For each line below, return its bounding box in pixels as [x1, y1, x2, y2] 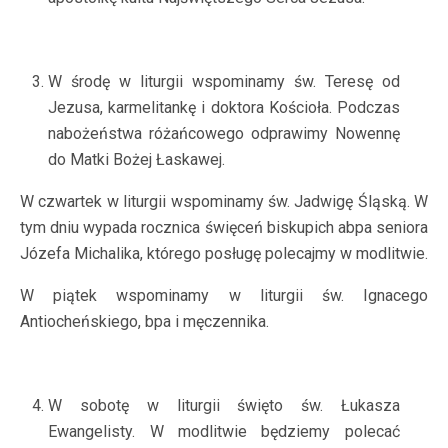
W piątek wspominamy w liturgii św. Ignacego [20, 286, 428, 305]
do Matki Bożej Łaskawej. [48, 150, 226, 169]
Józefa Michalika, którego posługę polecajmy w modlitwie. [20, 244, 428, 263]
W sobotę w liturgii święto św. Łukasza [48, 396, 400, 415]
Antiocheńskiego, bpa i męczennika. [20, 312, 269, 331]
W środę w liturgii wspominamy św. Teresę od [48, 72, 400, 91]
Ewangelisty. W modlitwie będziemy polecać [48, 422, 400, 441]
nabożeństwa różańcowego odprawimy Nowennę [48, 124, 400, 143]
